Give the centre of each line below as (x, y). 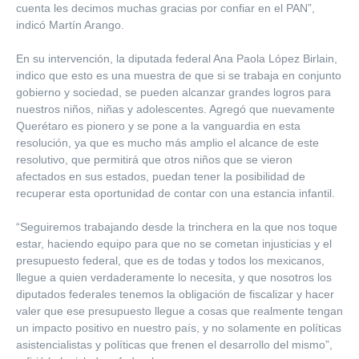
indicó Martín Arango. (70, 25)
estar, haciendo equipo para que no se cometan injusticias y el (174, 244)
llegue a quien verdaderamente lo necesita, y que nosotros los (174, 277)
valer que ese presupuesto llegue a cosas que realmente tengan (179, 311)
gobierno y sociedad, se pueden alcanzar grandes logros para (173, 92)
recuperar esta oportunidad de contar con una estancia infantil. (175, 193)
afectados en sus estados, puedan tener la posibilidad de (161, 176)
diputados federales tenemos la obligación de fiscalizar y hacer (175, 294)
